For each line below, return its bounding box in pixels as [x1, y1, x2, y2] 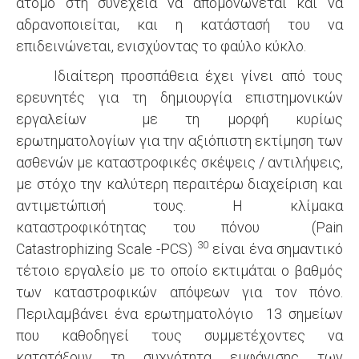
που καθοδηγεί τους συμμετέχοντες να [16, 327, 343, 344]
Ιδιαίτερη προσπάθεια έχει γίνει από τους [16, 67, 343, 84]
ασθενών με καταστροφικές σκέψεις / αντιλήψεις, [16, 154, 343, 171]
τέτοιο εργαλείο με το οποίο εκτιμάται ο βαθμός [16, 262, 343, 279]
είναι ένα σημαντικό [208, 240, 343, 257]
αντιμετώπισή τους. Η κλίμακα [16, 197, 343, 214]
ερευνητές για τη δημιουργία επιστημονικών [16, 89, 343, 106]
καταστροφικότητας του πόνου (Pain [16, 219, 343, 236]
